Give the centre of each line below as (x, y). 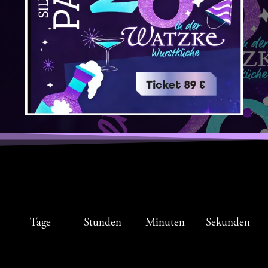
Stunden (103, 222)
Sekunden (228, 222)
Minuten (165, 222)
